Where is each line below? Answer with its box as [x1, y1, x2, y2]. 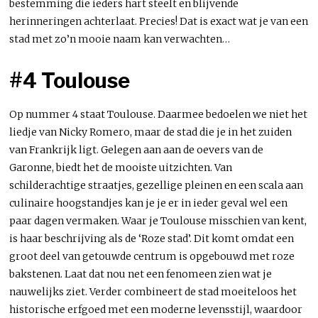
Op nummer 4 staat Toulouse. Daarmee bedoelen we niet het [9, 107, 308, 121]
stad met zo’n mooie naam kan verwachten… [9, 32, 231, 45]
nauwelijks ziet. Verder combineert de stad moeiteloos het [9, 285, 297, 298]
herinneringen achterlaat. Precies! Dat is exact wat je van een [9, 14, 309, 28]
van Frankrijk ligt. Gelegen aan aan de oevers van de [9, 143, 264, 156]
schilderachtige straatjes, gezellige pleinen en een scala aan [9, 178, 304, 192]
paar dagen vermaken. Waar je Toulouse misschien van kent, [9, 214, 307, 227]
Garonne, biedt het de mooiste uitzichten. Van [9, 160, 233, 174]
